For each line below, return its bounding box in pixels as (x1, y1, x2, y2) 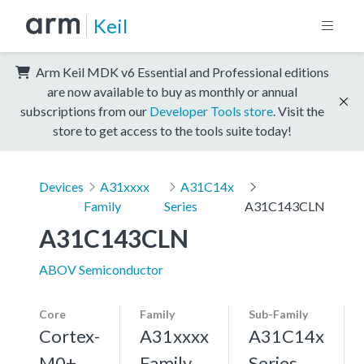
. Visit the (273, 102, 324, 119)
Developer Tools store (149, 102, 273, 119)
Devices (39, 178, 84, 194)
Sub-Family (249, 306, 308, 321)
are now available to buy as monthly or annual (47, 83, 297, 99)
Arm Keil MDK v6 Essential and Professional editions (33, 63, 329, 80)
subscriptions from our (20, 102, 149, 119)
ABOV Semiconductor (39, 261, 163, 277)
